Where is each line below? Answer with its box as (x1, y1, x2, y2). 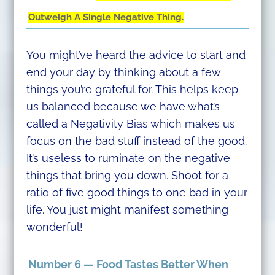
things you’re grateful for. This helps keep (26, 82, 238, 96)
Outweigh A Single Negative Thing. (28, 11, 184, 23)
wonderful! (26, 220, 83, 233)
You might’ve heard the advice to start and (26, 48, 246, 61)
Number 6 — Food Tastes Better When (28, 257, 229, 271)
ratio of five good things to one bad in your (26, 185, 247, 199)
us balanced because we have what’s (26, 99, 220, 113)
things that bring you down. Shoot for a (26, 168, 228, 182)
